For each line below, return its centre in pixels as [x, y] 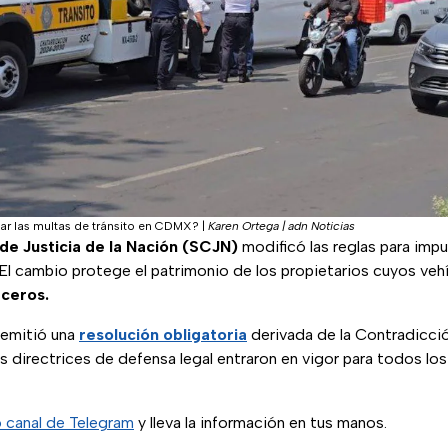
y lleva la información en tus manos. [260, 423]
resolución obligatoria [163, 335]
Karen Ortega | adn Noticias [281, 226]
